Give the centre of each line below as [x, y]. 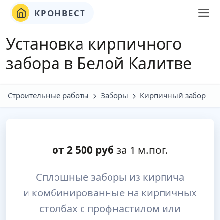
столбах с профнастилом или [110, 208]
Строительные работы [48, 95]
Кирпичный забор [173, 95]
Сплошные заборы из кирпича [110, 177]
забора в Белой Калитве [99, 63]
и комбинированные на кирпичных [110, 193]
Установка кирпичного [94, 43]
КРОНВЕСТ [59, 13]
